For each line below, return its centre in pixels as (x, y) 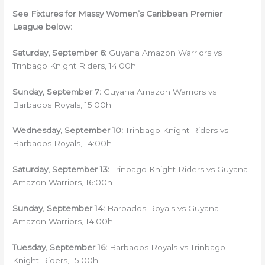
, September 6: (77, 52)
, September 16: (77, 248)
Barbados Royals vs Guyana (162, 209)
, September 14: (74, 209)
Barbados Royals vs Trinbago (167, 248)
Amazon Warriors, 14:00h (63, 222)
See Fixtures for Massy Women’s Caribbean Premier (118, 13)
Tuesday (29, 248)
